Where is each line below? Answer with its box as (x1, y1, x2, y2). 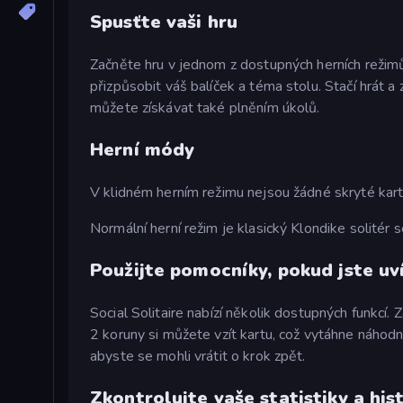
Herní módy (90, 138, 195, 163)
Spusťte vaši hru (90, 10, 238, 35)
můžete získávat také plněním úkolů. (90, 98, 320, 119)
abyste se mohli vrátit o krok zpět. (90, 346, 306, 367)
